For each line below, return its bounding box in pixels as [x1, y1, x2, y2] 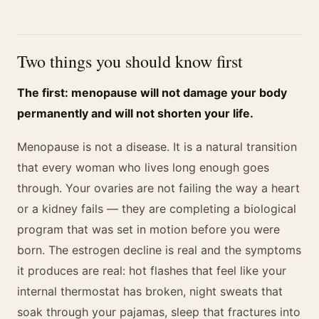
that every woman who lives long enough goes [17, 160, 269, 174]
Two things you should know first [17, 50, 243, 73]
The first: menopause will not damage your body [17, 85, 287, 100]
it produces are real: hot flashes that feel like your [17, 263, 286, 278]
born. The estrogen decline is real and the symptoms [17, 243, 301, 257]
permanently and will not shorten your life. [17, 106, 253, 120]
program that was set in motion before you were [17, 222, 280, 236]
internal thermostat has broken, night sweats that [17, 284, 283, 298]
